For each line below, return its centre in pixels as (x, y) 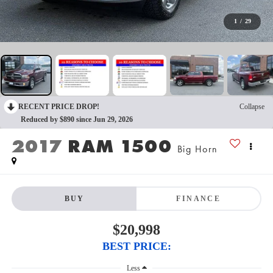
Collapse (252, 106)
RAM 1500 (120, 146)
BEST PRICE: (136, 246)
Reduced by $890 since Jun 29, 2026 (77, 119)
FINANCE (199, 198)
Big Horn (197, 149)
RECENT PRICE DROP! (59, 106)
